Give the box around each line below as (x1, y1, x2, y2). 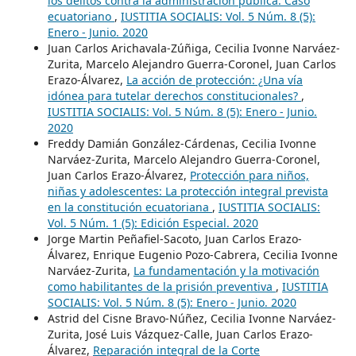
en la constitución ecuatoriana (47, 199, 212, 215)
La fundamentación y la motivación (133, 262, 319, 278)
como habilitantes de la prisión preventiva (47, 278, 276, 294)
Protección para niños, (189, 167, 309, 183)
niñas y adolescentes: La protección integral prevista (47, 183, 328, 199)
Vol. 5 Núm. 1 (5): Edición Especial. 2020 (47, 215, 258, 230)
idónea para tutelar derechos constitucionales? (47, 87, 301, 103)
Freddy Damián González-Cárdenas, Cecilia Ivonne (47, 135, 316, 151)
